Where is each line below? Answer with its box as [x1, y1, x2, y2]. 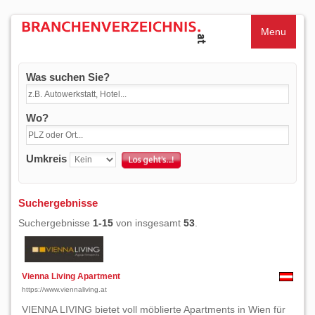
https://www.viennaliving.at [22, 285, 107, 293]
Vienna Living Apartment [22, 271, 120, 281]
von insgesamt [113, 217, 184, 229]
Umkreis [26, 153, 67, 165]
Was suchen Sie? [26, 71, 110, 83]
